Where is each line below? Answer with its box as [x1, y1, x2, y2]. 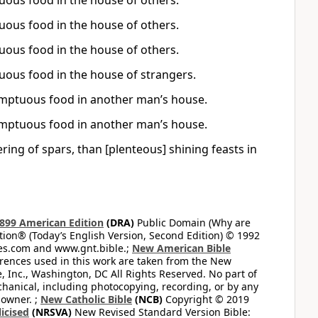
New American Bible [132, 241, 231, 255]
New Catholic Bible [40, 292, 132, 306]
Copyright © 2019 [163, 292, 249, 306]
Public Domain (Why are [134, 216, 251, 229]
